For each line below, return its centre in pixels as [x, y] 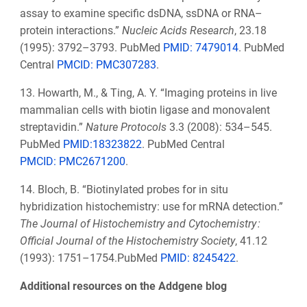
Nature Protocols [126, 127]
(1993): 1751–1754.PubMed [90, 258]
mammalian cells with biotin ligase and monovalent [145, 110]
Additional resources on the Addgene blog [123, 286]
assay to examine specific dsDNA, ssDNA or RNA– [141, 14]
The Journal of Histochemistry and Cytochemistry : [140, 224]
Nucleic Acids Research [178, 31]
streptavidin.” [52, 127]
